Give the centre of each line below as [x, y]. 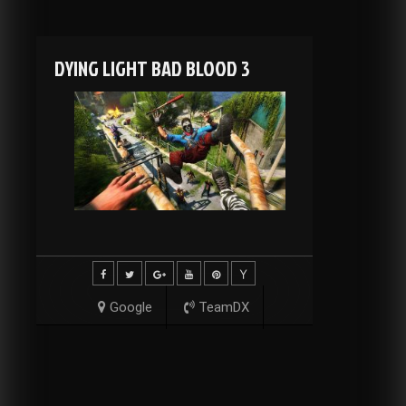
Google [130, 308]
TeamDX [222, 308]
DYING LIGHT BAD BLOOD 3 [152, 68]
